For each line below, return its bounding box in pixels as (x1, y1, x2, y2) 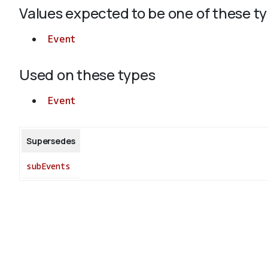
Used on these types (19, 65, 156, 85)
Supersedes (26, 135, 75, 147)
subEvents (26, 160, 71, 172)
